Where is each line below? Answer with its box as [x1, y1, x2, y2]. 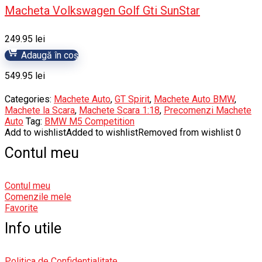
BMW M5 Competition [44, 116, 135, 127]
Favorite [5, 202, 38, 213]
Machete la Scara [5, 105, 75, 116]
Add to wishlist [5, 127, 66, 138]
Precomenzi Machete [164, 105, 251, 116]
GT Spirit [115, 94, 150, 105]
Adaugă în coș [19, 50, 78, 61]
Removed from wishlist [138, 127, 233, 138]
